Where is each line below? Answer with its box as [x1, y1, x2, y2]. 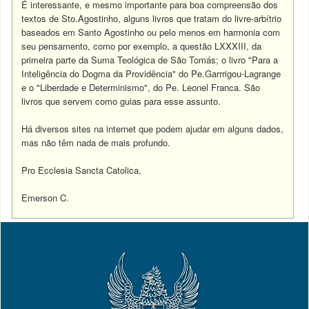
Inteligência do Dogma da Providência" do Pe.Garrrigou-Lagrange [21, 67, 281, 80]
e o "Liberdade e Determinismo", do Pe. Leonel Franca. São [21, 81, 261, 94]
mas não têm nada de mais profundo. [21, 136, 174, 149]
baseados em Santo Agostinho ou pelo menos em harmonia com [21, 26, 281, 39]
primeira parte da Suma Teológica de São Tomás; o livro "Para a [21, 53, 279, 66]
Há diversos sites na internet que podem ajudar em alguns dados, [21, 122, 284, 135]
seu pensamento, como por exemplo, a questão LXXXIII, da [21, 39, 262, 52]
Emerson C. [21, 191, 70, 204]
